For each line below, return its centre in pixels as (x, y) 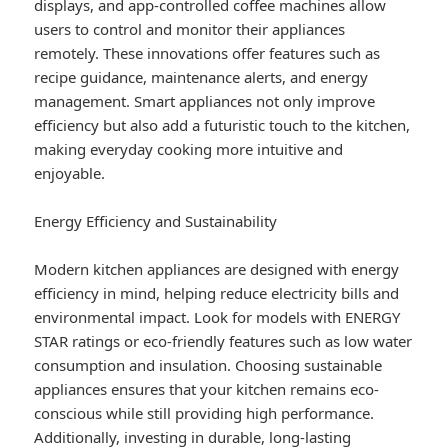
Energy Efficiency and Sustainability (156, 221)
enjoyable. (70, 173)
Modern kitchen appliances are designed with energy (217, 269)
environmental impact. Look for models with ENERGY (217, 317)
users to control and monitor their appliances (190, 29)
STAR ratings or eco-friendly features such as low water (223, 341)
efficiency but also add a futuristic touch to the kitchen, (222, 125)
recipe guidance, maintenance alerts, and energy (201, 77)
